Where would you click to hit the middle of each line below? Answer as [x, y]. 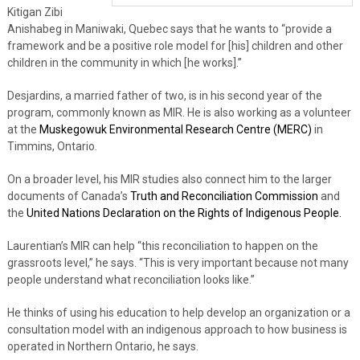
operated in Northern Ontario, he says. [102, 346]
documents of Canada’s [68, 196]
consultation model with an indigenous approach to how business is [177, 329]
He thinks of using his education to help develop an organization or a [178, 312]
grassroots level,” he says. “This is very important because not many [178, 262]
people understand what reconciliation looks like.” [131, 279]
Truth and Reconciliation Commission [224, 196]
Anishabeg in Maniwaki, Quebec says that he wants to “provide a [169, 29]
